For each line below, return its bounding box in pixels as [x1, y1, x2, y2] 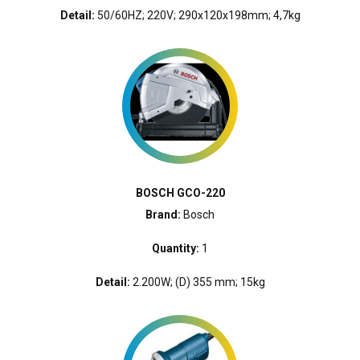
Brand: [145, 208, 181, 222]
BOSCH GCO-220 [135, 186, 225, 200]
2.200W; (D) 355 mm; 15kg [129, 276, 265, 289]
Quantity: [152, 242, 199, 256]
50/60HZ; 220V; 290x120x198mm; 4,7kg [94, 9, 301, 22]
